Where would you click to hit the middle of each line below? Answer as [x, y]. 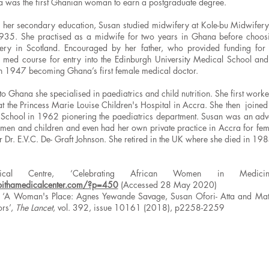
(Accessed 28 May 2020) [168, 185]
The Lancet [34, 207]
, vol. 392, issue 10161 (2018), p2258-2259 [138, 207]
